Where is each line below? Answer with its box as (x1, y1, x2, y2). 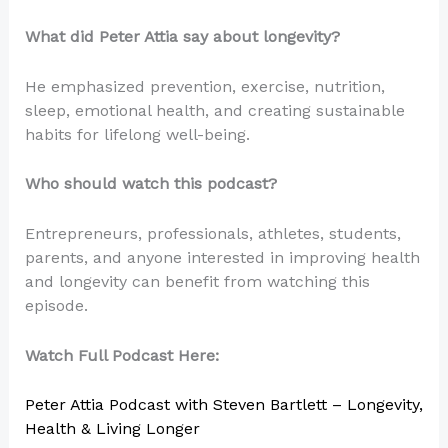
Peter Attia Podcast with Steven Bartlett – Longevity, (24, 395, 423, 415)
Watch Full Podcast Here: (24, 345, 219, 365)
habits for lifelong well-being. (24, 124, 250, 144)
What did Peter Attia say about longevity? (24, 27, 340, 47)
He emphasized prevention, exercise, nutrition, (24, 76, 385, 96)
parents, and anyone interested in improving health (24, 247, 420, 267)
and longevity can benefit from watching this (24, 271, 370, 291)
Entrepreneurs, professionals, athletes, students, (24, 223, 401, 243)
